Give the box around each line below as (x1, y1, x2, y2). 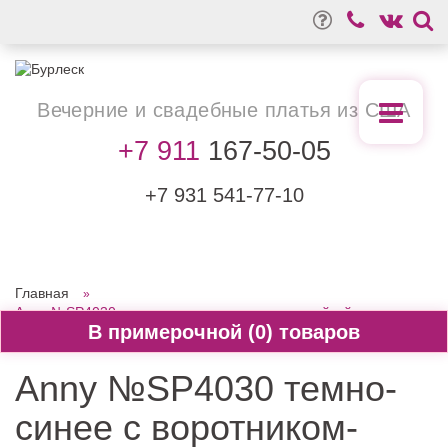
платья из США (258, 99, 411, 121)
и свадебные (134, 99, 259, 121)
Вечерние (37, 99, 135, 121)
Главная (15, 285, 69, 301)
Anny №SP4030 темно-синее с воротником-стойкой (15, 304, 352, 320)
